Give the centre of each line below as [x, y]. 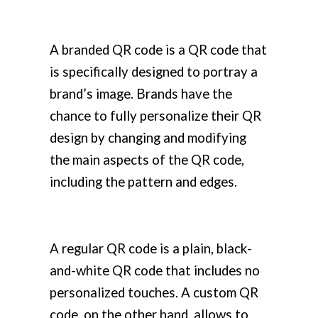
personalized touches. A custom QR [154, 292]
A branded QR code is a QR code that [158, 49]
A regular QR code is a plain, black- [151, 248]
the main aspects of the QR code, [147, 159]
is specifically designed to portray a [154, 71]
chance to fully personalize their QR [155, 115]
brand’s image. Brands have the [141, 93]
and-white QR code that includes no [155, 270]
